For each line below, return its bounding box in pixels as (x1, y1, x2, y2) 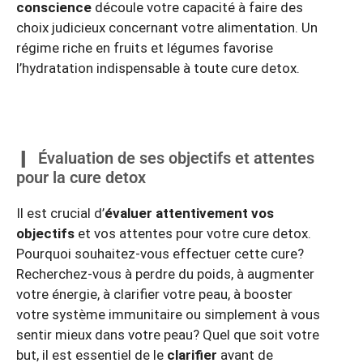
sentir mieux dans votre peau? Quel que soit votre (16, 327, 319, 344)
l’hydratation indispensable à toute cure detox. (16, 60, 300, 77)
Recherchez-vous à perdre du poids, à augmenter (16, 266, 314, 283)
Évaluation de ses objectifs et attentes (38, 148, 314, 169)
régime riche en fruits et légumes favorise (16, 40, 273, 57)
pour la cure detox (16, 168, 146, 188)
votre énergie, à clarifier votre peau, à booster (16, 286, 293, 303)
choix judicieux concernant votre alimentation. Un (16, 19, 318, 36)
